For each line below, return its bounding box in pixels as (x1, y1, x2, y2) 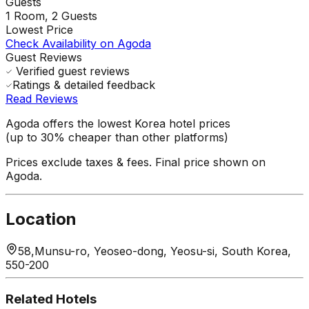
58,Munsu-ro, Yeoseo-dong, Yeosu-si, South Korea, (18, 243, 291, 258)
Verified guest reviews (12, 63, 130, 78)
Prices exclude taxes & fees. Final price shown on (6, 154, 266, 169)
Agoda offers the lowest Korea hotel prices (6, 116, 230, 130)
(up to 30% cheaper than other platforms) (6, 130, 228, 144)
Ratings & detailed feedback (12, 77, 155, 92)
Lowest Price (6, 22, 73, 37)
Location (6, 208, 77, 229)
